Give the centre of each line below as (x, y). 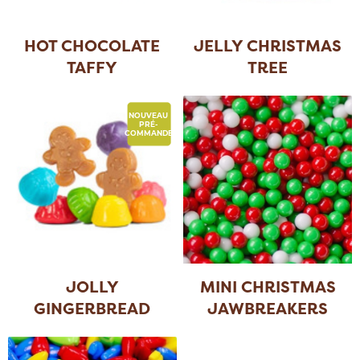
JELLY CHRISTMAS (268, 45)
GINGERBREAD (92, 309)
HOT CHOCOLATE (92, 45)
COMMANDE (148, 133)
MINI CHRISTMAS (268, 287)
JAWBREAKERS (268, 309)
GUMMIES (92, 330)
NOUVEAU (149, 115)
